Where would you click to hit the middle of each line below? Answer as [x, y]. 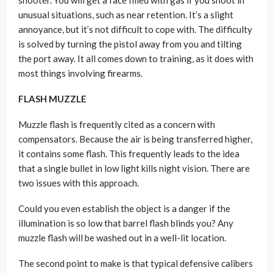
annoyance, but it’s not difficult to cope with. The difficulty [135, 29]
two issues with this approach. [79, 183]
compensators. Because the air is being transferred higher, [135, 139]
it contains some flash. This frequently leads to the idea [129, 154]
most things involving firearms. [80, 73]
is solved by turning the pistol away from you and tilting [130, 44]
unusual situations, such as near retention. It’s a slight [126, 15]
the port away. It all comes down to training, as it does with [136, 58]
